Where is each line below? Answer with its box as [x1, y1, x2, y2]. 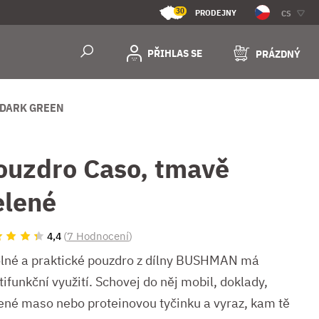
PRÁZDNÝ [256, 47, 300, 61]
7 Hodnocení [67, 229, 129, 243]
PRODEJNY [195, 6, 236, 18]
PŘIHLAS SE [147, 46, 202, 60]
